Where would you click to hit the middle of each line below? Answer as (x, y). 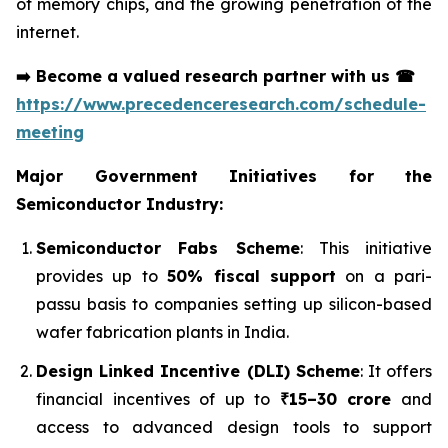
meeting (50, 132)
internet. (47, 32)
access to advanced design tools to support (234, 426)
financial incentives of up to (158, 398)
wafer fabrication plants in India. (162, 332)
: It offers (396, 370)
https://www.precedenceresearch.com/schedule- (221, 104)
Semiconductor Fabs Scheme (168, 248)
